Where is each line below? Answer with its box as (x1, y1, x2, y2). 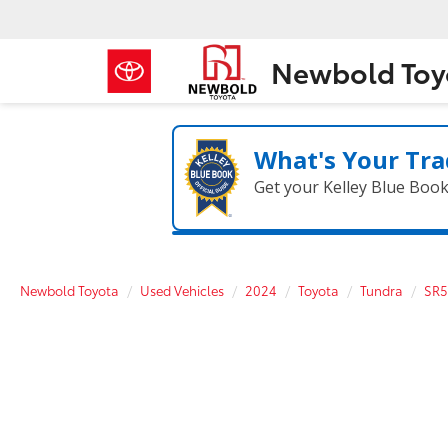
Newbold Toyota (20, 281, 119, 299)
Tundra (360, 281, 403, 299)
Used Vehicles (140, 281, 224, 299)
